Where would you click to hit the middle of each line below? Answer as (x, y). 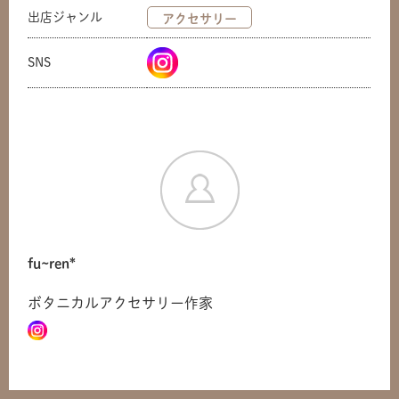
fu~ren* (52, 264)
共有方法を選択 (199, 329)
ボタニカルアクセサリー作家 (121, 303)
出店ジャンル (65, 17)
